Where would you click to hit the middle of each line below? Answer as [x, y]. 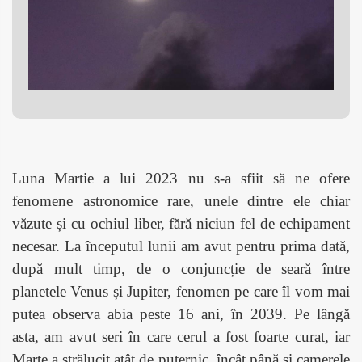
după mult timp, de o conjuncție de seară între [181, 268]
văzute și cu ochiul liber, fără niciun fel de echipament [181, 223]
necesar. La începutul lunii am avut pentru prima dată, [181, 246]
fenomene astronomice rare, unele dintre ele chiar [181, 200]
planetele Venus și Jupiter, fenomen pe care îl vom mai [181, 291]
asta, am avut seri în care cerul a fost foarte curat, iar [181, 336]
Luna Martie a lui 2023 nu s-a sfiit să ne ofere [181, 178]
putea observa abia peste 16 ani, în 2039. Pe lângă [181, 314]
